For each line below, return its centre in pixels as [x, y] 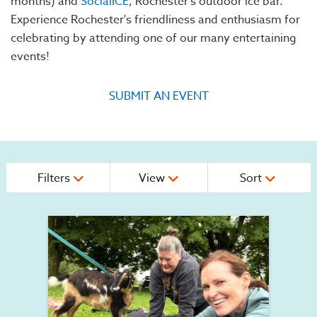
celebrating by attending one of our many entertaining [154, 39]
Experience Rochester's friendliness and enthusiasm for [155, 20]
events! [36, 57]
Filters [56, 179]
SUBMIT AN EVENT [158, 97]
